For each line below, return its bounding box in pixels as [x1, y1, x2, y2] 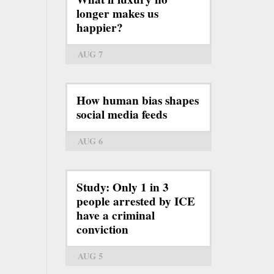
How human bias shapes [76, 91, 199, 109]
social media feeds [76, 105, 167, 123]
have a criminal [76, 206, 155, 224]
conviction [76, 220, 128, 238]
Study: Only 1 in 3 [76, 178, 169, 196]
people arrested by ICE [76, 192, 195, 210]
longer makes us [76, 4, 158, 22]
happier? [76, 18, 123, 36]
